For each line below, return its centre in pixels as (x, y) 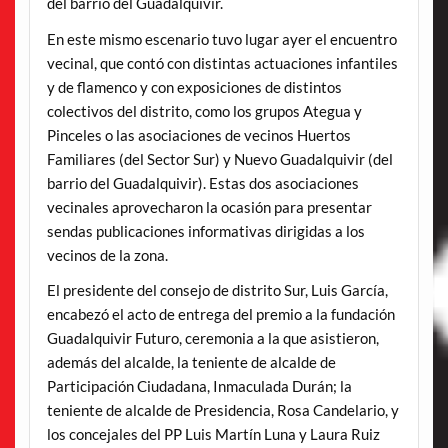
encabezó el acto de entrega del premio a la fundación (220, 314)
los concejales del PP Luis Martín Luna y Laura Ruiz (213, 434)
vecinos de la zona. (107, 254)
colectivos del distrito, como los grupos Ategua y (204, 110)
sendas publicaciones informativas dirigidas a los (205, 230)
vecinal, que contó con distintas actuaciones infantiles (222, 62)
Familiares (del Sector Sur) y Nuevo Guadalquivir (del (219, 158)
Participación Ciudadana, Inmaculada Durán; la (199, 386)
